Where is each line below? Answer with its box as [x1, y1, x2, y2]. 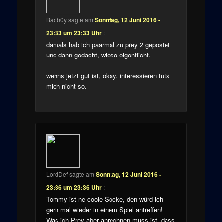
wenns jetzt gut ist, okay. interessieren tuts [46, 71, 169, 81]
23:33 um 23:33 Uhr [46, 28, 102, 37]
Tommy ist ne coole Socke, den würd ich [46, 194, 163, 204]
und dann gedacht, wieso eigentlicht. [46, 50, 151, 59]
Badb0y [46, 15, 67, 24]
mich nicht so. [46, 81, 87, 91]
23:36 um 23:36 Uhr [46, 182, 102, 192]
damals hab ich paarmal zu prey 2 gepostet [46, 39, 170, 49]
